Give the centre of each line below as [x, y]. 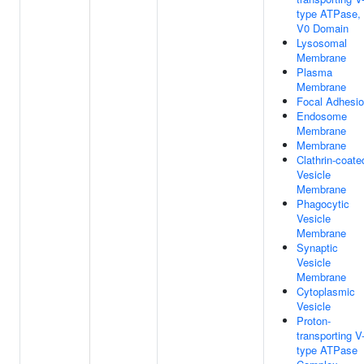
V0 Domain [323, 28]
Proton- [314, 321]
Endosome [322, 116]
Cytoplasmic [326, 291]
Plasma [314, 72]
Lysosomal [322, 43]
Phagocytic [323, 204]
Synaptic [317, 247]
